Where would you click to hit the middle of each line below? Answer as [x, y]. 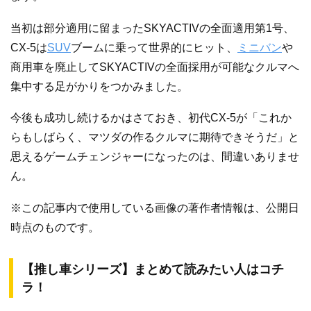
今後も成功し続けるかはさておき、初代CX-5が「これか [151, 118]
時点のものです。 [55, 227]
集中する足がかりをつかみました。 [99, 86]
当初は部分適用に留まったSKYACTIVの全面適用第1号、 [152, 28]
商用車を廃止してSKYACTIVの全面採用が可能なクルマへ [155, 67]
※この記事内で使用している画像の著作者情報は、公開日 [155, 208]
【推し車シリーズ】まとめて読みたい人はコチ [153, 269]
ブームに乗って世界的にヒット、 [154, 47]
